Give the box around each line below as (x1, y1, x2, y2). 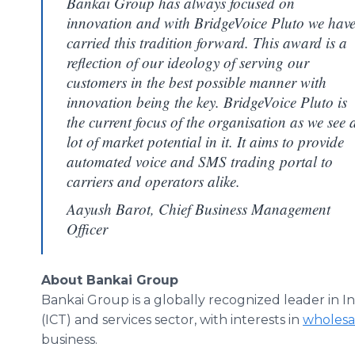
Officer (67, 219, 108, 239)
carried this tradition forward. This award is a (67, 32, 347, 52)
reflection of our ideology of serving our (67, 52, 309, 72)
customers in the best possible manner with (67, 72, 326, 92)
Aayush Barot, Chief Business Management (67, 199, 330, 219)
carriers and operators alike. (67, 171, 240, 191)
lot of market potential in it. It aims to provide (67, 132, 344, 151)
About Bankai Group (41, 273, 178, 288)
